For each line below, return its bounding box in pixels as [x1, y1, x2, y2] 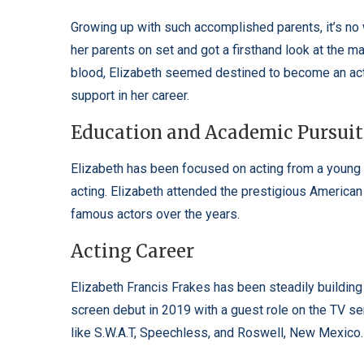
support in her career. [71, 88, 189, 103]
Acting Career [71, 240, 194, 262]
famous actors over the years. [71, 206, 240, 222]
